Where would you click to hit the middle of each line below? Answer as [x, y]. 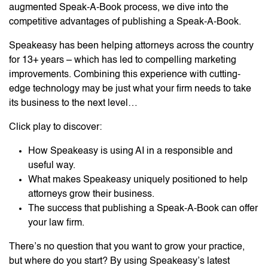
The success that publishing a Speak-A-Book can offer [143, 208]
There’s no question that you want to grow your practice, [127, 247]
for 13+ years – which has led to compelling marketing [123, 60]
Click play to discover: [55, 127]
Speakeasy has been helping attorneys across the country [131, 46]
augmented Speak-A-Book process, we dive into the [119, 7]
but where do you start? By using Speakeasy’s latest [119, 261]
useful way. [53, 165]
